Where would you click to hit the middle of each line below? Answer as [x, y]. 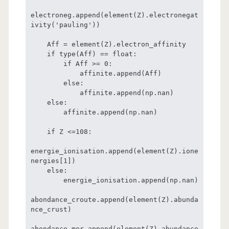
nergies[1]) [53, 161]
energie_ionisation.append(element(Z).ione [114, 151]
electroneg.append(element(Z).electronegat [114, 15]
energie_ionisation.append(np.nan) [47, 180]
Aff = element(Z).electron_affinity [39, 44]
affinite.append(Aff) [55, 73]
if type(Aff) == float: [39, 54]
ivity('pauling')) [65, 25]
